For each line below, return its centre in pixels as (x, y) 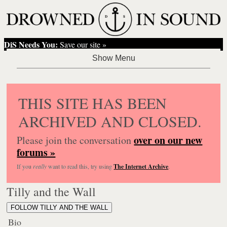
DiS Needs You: (31, 44)
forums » (36, 152)
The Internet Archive (141, 166)
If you (25, 166)
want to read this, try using (80, 166)
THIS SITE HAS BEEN (93, 103)
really (40, 166)
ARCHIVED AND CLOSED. (110, 121)
